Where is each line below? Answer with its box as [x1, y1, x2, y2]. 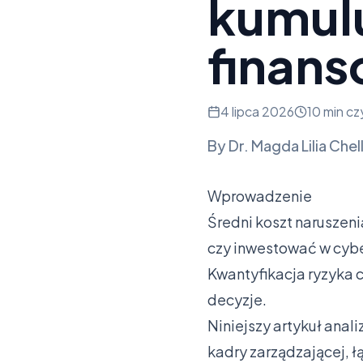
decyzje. [207, 290, 267, 310]
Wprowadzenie [207, 186, 312, 206]
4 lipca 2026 [220, 103, 294, 121]
